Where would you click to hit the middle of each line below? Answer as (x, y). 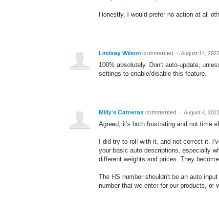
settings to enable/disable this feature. (153, 74)
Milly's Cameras (121, 112)
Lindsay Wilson (120, 53)
